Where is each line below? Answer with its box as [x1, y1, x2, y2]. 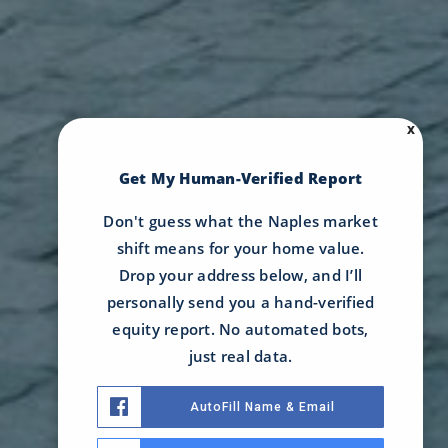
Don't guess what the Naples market [103, 210, 378, 231]
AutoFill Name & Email [189, 399, 335, 414]
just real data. [188, 345, 293, 366]
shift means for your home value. [116, 237, 365, 258]
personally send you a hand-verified [106, 291, 375, 312]
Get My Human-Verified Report [118, 167, 363, 188]
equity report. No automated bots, [112, 318, 369, 339]
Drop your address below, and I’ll [118, 264, 363, 285]
